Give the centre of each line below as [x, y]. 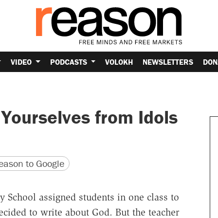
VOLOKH [119, 62]
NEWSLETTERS [168, 62]
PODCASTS [69, 62]
